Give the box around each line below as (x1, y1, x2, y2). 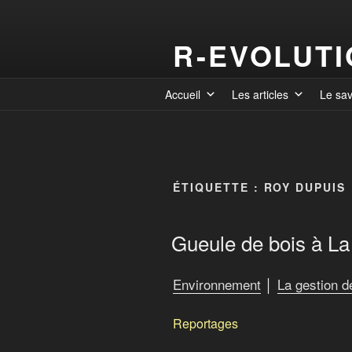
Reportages (173, 313, 238, 332)
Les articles (232, 86, 288, 102)
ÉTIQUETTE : (173, 179, 264, 195)
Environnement (173, 274, 261, 294)
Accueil (165, 86, 200, 102)
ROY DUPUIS (263, 179, 346, 195)
